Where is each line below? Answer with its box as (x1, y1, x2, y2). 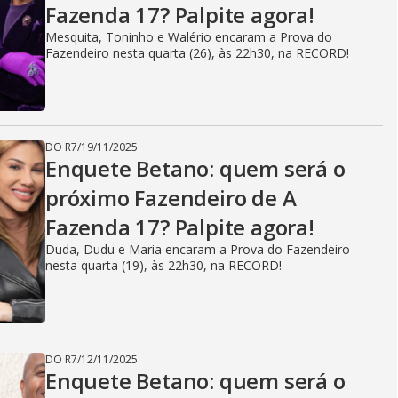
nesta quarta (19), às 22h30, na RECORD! (45, 256, 282, 274)
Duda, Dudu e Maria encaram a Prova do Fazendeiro (45, 240, 350, 258)
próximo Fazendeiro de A (45, 182, 297, 212)
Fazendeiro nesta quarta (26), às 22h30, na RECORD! (45, 44, 349, 61)
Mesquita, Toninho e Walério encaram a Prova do (45, 28, 332, 45)
